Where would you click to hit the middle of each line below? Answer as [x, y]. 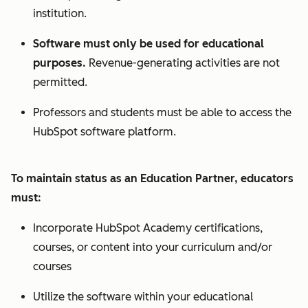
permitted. [60, 82]
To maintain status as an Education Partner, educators [152, 178]
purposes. [61, 63]
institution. [60, 13]
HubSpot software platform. [104, 132]
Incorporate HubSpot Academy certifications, [148, 228]
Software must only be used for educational [148, 44]
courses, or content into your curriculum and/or [153, 247]
